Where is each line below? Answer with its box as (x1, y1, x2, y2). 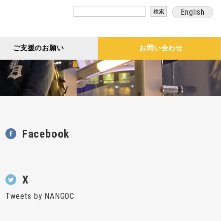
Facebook (22, 127, 70, 140)
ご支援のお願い (12, 44, 64, 53)
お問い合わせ (139, 44, 183, 53)
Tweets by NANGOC (5, 191, 75, 201)
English (181, 7, 205, 17)
